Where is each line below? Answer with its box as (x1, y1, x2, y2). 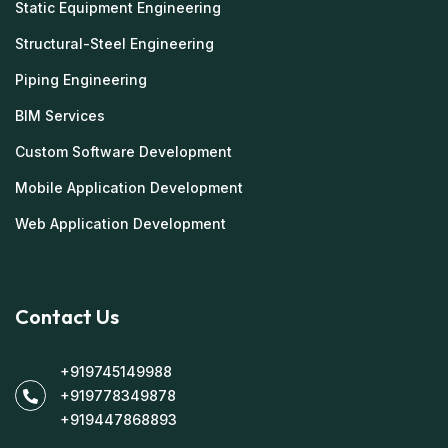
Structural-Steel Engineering (15, 34, 214, 52)
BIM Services (15, 106, 105, 124)
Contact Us (15, 303, 119, 329)
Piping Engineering (15, 70, 147, 88)
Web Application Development (15, 214, 226, 232)
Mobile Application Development (15, 178, 243, 196)
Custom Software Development (15, 142, 232, 160)
